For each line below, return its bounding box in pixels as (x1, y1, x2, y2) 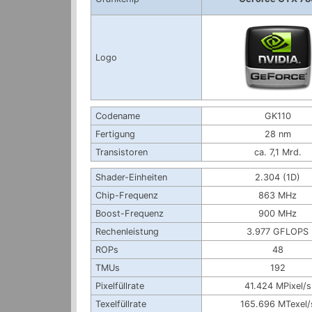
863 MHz (258, 189, 297, 201)
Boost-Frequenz (95, 208, 164, 219)
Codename (95, 110, 140, 121)
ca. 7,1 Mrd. (253, 146, 302, 157)
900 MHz (258, 208, 297, 219)
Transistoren (95, 146, 148, 157)
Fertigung (95, 128, 135, 139)
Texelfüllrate (95, 298, 146, 309)
